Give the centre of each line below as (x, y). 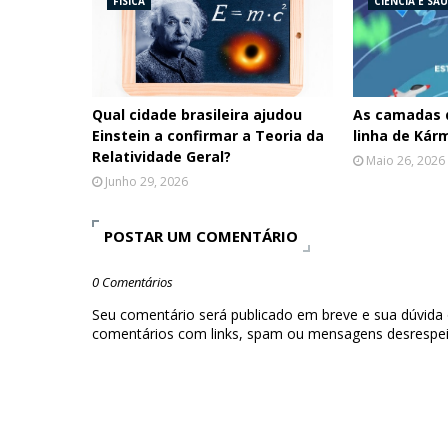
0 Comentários (132, 282)
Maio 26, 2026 (406, 161)
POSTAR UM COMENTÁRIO (201, 236)
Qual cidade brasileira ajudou (197, 115)
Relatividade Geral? (161, 157)
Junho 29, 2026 (146, 182)
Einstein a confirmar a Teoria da (208, 136)
